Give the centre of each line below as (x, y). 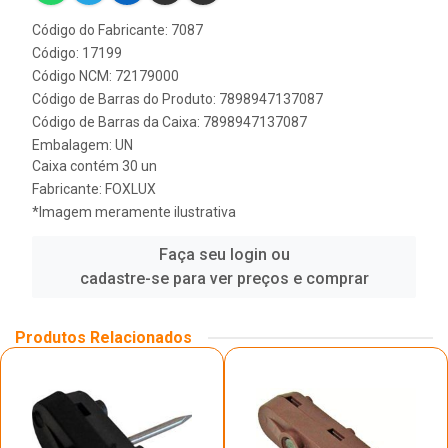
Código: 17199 (77, 53)
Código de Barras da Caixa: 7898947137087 (169, 122)
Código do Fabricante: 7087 (117, 30)
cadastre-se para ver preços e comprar (224, 278)
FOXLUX (130, 189)
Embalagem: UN (82, 145)
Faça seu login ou (224, 254)
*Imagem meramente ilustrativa (134, 212)
